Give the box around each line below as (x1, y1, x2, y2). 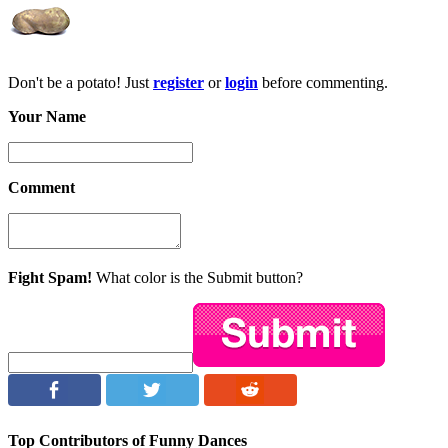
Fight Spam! (8, 269, 92, 287)
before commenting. (258, 74, 388, 92)
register (153, 74, 204, 92)
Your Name (8, 108, 86, 126)
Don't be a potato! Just (8, 74, 153, 92)
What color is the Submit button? (92, 269, 303, 287)
